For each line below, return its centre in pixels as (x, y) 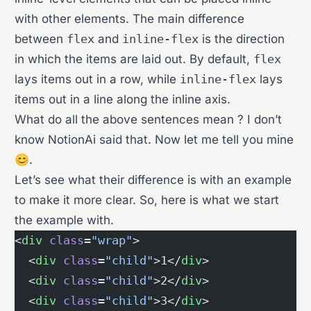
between (41, 39)
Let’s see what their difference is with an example (153, 180)
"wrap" (112, 240)
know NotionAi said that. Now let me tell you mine (154, 140)
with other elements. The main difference (130, 19)
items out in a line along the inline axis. (123, 99)
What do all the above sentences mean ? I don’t (149, 119)
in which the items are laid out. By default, (134, 59)
